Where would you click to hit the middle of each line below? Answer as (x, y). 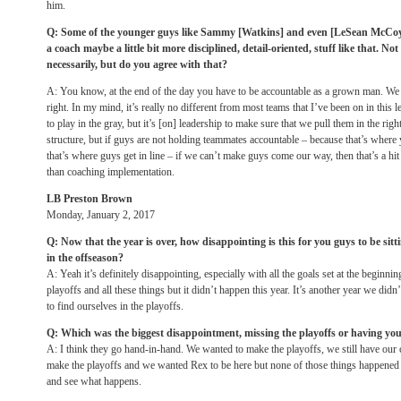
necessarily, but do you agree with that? (137, 64)
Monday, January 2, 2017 (101, 215)
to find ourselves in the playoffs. (115, 306)
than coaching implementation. (111, 172)
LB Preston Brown (90, 199)
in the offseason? (85, 258)
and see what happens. (94, 381)
